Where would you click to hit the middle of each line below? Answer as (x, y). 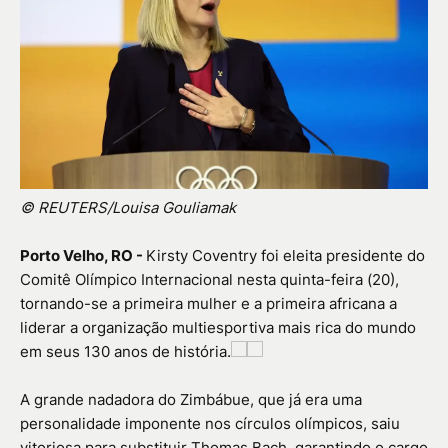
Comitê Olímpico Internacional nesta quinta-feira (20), (209, 280)
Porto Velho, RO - (83, 256)
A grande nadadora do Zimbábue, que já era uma (191, 400)
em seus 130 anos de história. (125, 352)
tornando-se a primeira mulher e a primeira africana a (208, 304)
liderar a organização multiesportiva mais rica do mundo (218, 328)
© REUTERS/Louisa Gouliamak (128, 208)
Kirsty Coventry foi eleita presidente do (285, 256)
